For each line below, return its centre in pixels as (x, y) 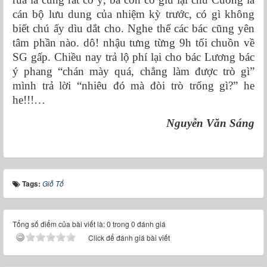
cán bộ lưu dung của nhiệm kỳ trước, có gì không (133, 14)
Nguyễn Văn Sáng (210, 123)
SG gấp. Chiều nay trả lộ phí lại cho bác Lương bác (133, 57)
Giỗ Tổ (53, 184)
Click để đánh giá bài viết (129, 238)
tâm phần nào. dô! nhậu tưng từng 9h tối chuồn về (133, 43)
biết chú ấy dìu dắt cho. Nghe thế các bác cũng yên (133, 29)
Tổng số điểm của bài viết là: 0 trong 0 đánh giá (89, 224)
